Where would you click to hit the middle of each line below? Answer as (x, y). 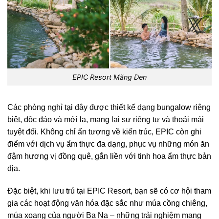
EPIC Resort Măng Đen (109, 77)
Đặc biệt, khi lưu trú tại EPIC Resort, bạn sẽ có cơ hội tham (109, 191)
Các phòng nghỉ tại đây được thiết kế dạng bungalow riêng (109, 107)
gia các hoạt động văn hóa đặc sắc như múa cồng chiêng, (107, 203)
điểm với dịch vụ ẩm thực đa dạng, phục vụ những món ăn (108, 144)
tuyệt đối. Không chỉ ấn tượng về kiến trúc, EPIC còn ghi (104, 131)
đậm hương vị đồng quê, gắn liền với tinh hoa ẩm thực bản (109, 156)
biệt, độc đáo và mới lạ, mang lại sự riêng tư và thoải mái (106, 119)
